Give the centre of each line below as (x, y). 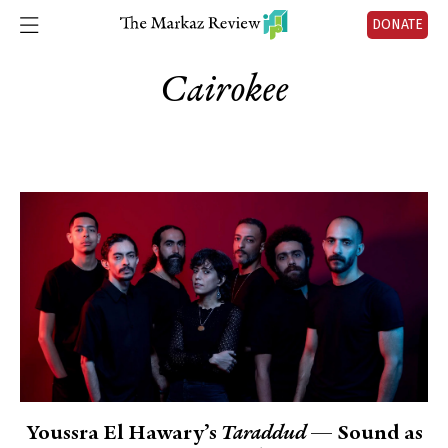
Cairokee (224, 91)
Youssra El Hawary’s (123, 434)
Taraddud (263, 434)
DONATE (397, 24)
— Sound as (364, 434)
